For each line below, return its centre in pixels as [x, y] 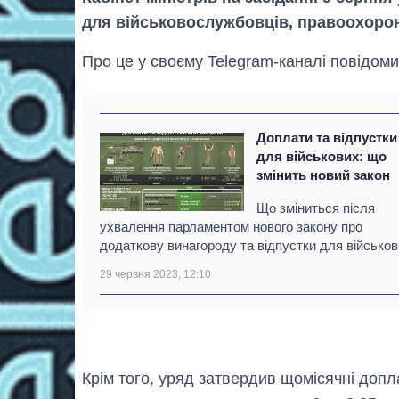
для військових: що [322, 157]
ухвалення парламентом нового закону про [231, 227]
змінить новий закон [324, 175]
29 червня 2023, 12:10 [155, 275]
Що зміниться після [316, 208]
